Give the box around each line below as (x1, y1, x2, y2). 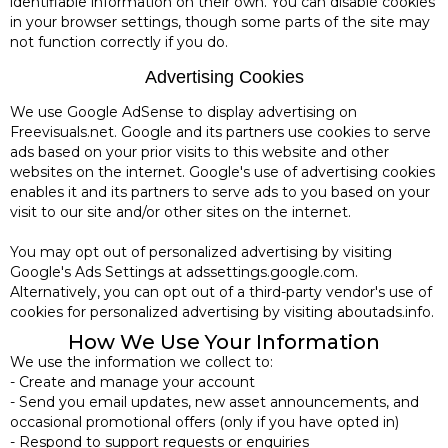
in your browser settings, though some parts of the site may (10, 12, 430, 31)
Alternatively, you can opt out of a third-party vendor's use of (10, 282, 432, 301)
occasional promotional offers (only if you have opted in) (10, 412, 399, 431)
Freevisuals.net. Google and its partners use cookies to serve (10, 122, 431, 141)
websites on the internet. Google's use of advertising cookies (10, 162, 435, 181)
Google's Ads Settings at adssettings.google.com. (10, 262, 358, 281)
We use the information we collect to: (10, 352, 273, 371)
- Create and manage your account (10, 372, 255, 391)
